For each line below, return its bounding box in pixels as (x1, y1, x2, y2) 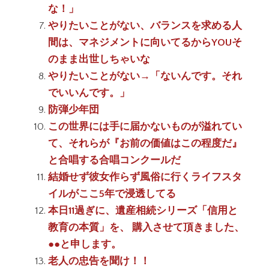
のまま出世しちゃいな (48, 53, 150, 65)
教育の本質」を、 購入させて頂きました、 (48, 222, 244, 233)
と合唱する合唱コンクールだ (48, 154, 181, 166)
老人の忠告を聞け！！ (48, 255, 150, 267)
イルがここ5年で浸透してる (48, 188, 176, 199)
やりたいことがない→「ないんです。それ (48, 70, 242, 82)
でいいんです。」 (48, 87, 140, 98)
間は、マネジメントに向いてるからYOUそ (48, 37, 242, 48)
